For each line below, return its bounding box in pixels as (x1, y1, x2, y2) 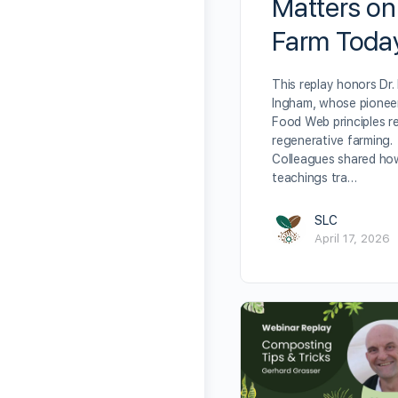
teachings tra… (272, 171, 357, 185)
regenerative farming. (272, 133, 393, 147)
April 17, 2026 (314, 232, 390, 245)
